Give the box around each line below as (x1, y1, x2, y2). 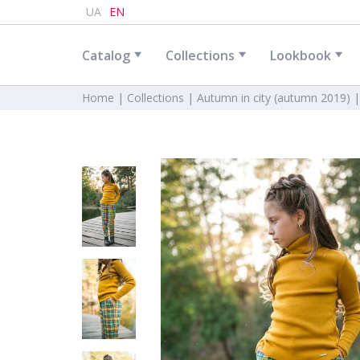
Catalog (82, 46, 130, 64)
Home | (82, 90, 127, 105)
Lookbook (270, 46, 331, 64)
